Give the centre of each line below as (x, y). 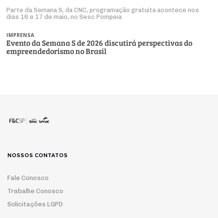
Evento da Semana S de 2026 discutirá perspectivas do (100, 42)
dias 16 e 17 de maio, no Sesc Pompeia (64, 17)
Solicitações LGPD (35, 204)
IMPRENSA (20, 35)
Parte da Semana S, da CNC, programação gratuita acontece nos (103, 10)
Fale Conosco (28, 178)
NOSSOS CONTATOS (37, 155)
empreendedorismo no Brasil (57, 51)
